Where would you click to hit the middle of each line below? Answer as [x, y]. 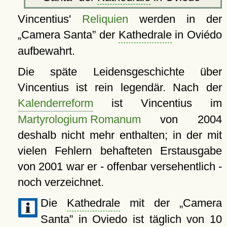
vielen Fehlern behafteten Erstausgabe [120, 151]
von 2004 [181, 120]
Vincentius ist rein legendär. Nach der [120, 88]
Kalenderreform [55, 103]
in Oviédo [197, 35]
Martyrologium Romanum [79, 120]
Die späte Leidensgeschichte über [120, 72]
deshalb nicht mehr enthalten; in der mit [120, 135]
